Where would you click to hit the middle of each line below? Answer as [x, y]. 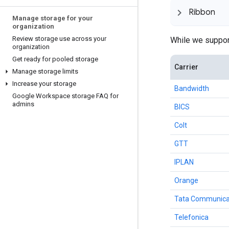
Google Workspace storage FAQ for [65, 96]
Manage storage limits [45, 71]
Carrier [186, 67]
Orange [186, 181]
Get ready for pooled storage [55, 59]
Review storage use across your [59, 39]
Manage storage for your [53, 18]
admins [23, 104]
